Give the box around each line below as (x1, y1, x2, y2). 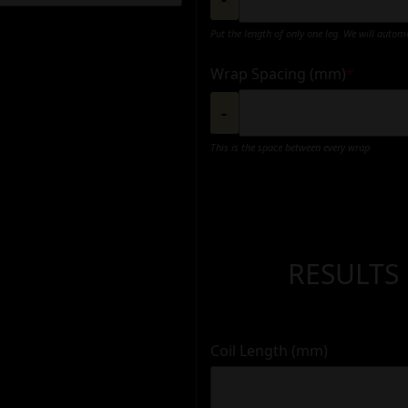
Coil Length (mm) (209, 340, 328, 361)
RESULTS (288, 254, 400, 292)
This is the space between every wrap (209, 139, 370, 154)
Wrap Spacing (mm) (209, 63, 346, 84)
